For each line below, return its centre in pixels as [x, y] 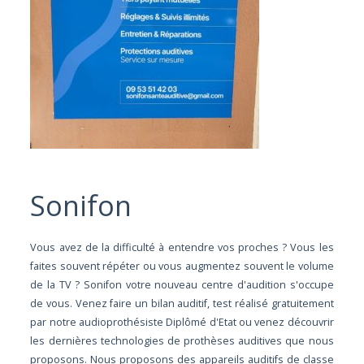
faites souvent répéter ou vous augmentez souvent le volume [182, 266]
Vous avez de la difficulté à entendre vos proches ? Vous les [182, 248]
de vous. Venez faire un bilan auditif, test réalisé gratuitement [182, 304]
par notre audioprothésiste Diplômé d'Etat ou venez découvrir [182, 323]
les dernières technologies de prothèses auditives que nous [182, 341]
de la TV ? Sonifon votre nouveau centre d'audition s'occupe [182, 285]
